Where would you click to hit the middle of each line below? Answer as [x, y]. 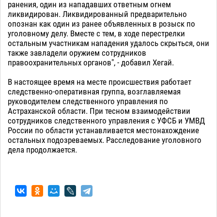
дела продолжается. [42, 150]
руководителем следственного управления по [88, 101]
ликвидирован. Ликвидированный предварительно [97, 14]
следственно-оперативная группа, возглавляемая [94, 92]
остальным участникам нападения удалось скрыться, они [108, 43]
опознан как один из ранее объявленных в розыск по [101, 24]
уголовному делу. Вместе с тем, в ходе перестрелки [96, 34]
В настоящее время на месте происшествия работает [100, 82]
